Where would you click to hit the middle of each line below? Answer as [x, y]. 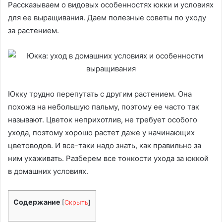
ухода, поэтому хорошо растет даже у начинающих [101, 133]
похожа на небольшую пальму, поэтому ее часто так [104, 107]
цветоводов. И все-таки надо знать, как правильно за [105, 145]
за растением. [33, 30]
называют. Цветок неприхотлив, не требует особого [103, 120]
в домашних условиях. [48, 171]
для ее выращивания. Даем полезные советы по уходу [107, 18]
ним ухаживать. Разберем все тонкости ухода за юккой [108, 158]
